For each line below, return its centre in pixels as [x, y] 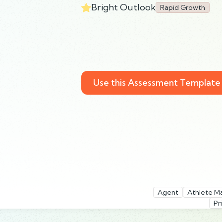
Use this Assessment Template [157, 82]
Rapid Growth [182, 7]
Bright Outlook [123, 7]
